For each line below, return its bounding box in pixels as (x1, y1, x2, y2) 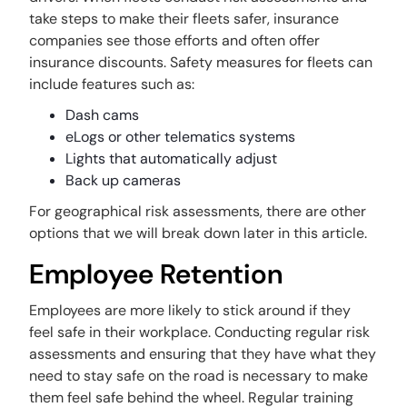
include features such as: (29, 74, 199, 94)
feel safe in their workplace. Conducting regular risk (29, 323, 371, 342)
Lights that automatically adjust (65, 149, 278, 168)
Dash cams (65, 105, 140, 124)
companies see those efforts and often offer (29, 31, 321, 50)
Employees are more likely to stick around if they (29, 301, 352, 320)
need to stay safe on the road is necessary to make (29, 366, 369, 385)
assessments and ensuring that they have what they (29, 344, 377, 363)
